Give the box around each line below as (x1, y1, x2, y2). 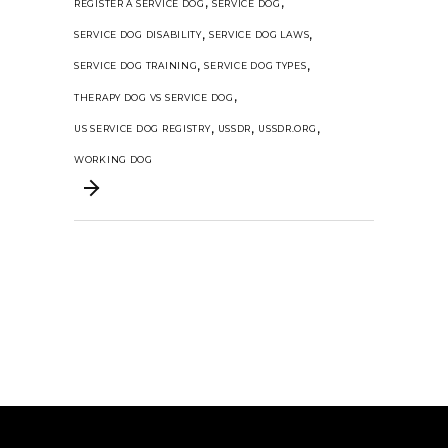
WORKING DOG (74, 154, 153, 166)
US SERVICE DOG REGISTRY (74, 123, 211, 135)
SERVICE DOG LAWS (208, 29, 310, 41)
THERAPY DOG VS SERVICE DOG (74, 91, 234, 103)
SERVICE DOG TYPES (204, 60, 307, 72)
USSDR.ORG (258, 123, 317, 135)
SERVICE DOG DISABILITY (74, 29, 202, 41)
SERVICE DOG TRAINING (74, 60, 198, 72)
